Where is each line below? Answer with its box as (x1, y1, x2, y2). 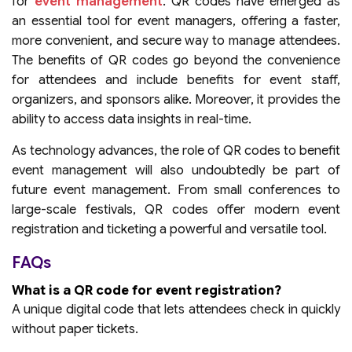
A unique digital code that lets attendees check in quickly (12, 301, 340, 317)
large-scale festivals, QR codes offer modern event (12, 201, 340, 218)
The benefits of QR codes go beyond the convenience (12, 52, 340, 68)
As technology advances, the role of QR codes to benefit (12, 142, 340, 159)
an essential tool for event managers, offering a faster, (12, 13, 340, 29)
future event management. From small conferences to (12, 181, 340, 198)
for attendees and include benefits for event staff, (12, 71, 340, 88)
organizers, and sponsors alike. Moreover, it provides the (12, 91, 340, 108)
